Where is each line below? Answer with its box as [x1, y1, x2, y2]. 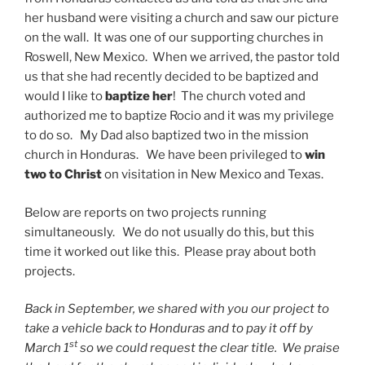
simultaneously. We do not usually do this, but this [24, 224, 314, 240]
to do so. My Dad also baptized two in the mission [24, 128, 309, 143]
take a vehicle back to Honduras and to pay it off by [24, 321, 313, 336]
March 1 [24, 341, 69, 356]
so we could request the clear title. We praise [77, 341, 340, 356]
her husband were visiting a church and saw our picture [24, 11, 339, 26]
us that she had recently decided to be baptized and [24, 69, 319, 85]
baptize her [105, 89, 173, 104]
